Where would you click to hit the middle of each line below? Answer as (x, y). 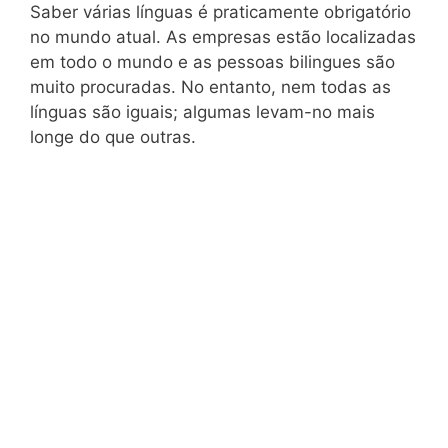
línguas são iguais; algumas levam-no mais (202, 112)
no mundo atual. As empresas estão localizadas (223, 37)
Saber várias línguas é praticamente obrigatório (220, 12)
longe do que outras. (113, 137)
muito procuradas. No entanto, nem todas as (210, 87)
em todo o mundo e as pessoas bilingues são (212, 62)
